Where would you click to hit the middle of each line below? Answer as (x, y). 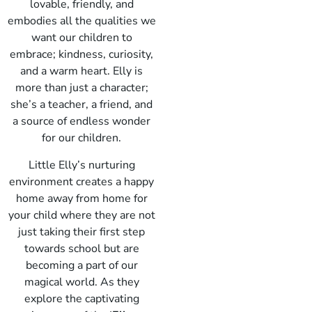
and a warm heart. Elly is (81, 71)
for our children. (81, 138)
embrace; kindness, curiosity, (81, 55)
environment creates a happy (81, 181)
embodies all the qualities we (81, 21)
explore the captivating (81, 298)
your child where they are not (81, 215)
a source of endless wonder (81, 122)
